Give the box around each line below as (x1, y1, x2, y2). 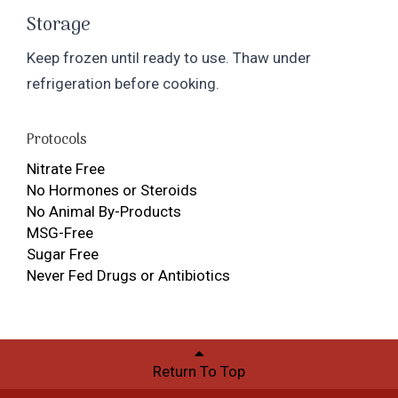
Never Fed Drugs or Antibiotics (27, 266, 230, 284)
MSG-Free (27, 223, 93, 242)
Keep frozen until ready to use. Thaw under (27, 48, 311, 67)
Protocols (27, 128, 87, 152)
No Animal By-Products (27, 202, 181, 220)
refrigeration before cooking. (27, 74, 219, 92)
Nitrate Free (27, 159, 105, 178)
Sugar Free (27, 244, 99, 263)
